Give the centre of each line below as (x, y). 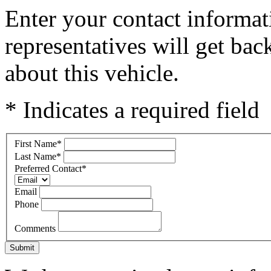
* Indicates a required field (132, 110)
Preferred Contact (48, 168)
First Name (36, 143)
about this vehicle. (92, 73)
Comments (36, 228)
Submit (22, 247)
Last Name (35, 156)
